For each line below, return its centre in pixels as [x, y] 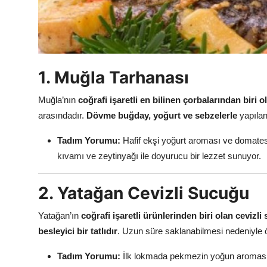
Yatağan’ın [60, 216]
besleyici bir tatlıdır [78, 231]
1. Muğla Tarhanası [114, 78]
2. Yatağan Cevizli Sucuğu [144, 193]
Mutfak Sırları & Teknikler [65, 40]
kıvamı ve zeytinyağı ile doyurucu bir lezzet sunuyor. [159, 156]
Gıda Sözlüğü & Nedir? [60, 66]
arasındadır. [62, 116]
